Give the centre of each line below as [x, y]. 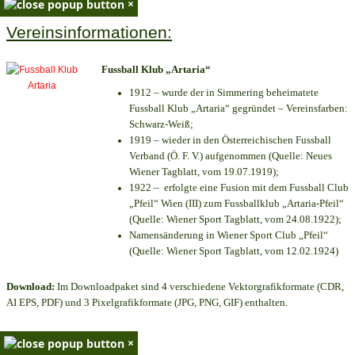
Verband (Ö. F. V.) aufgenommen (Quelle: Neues [231, 156]
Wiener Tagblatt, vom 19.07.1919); [204, 172]
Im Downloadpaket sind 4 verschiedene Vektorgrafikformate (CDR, [199, 287]
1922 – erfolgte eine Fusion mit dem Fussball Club [239, 188]
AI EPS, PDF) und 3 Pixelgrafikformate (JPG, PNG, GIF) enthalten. [147, 303]
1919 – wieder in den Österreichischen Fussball [230, 140]
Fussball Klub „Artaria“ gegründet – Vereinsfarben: [239, 109]
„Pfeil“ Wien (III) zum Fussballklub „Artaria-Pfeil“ [237, 204]
